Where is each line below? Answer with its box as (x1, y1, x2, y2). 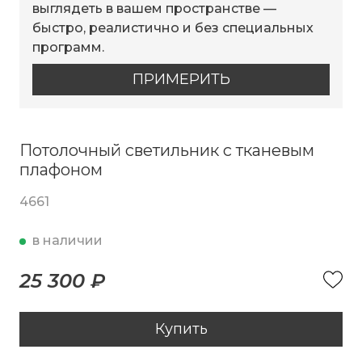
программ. (32, 39, 104, 55)
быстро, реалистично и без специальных (32, 19, 314, 36)
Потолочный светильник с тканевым (19, 140, 314, 160)
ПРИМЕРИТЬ (132, 69, 230, 88)
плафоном (19, 159, 103, 179)
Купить (154, 319, 208, 338)
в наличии (32, 232, 103, 248)
